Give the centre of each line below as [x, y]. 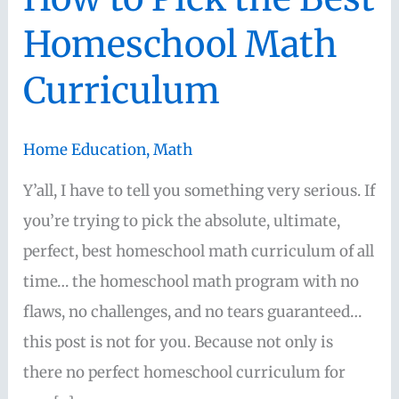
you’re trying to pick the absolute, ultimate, [182, 220]
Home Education [85, 149]
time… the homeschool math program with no [191, 281]
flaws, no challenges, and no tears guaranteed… [193, 311]
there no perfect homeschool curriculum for [185, 372]
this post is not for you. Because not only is [179, 342]
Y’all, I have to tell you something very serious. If [199, 190]
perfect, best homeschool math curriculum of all [199, 251]
